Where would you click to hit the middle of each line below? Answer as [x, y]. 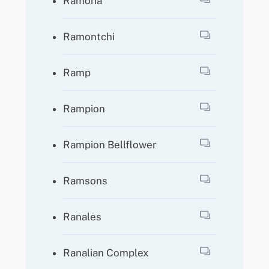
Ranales [83, 216]
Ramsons [86, 180]
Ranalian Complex [106, 252]
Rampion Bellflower [110, 144]
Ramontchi [89, 36]
